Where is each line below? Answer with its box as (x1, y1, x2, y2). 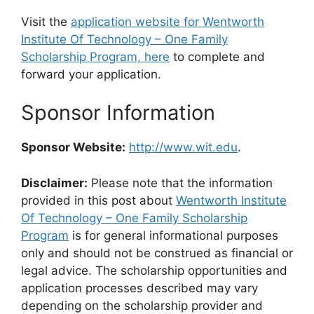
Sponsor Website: (21, 140, 125, 155)
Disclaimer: (21, 175, 88, 190)
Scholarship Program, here (21, 49, 170, 64)
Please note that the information (88, 175, 273, 190)
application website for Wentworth (71, 14, 264, 29)
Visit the (21, 14, 71, 29)
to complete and (170, 49, 265, 64)
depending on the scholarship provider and (21, 298, 263, 313)
